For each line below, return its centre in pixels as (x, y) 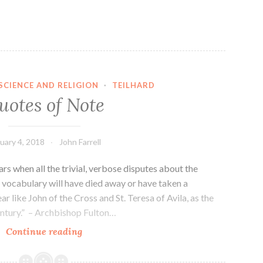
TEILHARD (133, 85)
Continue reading (44, 232)
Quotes (97, 231)
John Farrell (80, 142)
